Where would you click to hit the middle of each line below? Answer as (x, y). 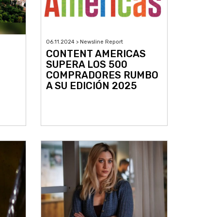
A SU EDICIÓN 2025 (91, 86)
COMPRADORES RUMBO (102, 75)
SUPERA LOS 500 (86, 65)
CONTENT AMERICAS (96, 54)
